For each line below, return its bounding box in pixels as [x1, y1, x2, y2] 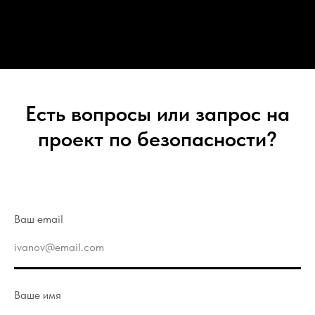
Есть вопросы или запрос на [25, 100, 290, 126]
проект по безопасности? [38, 125, 277, 151]
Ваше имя [14, 288, 61, 302]
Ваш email [14, 212, 63, 226]
